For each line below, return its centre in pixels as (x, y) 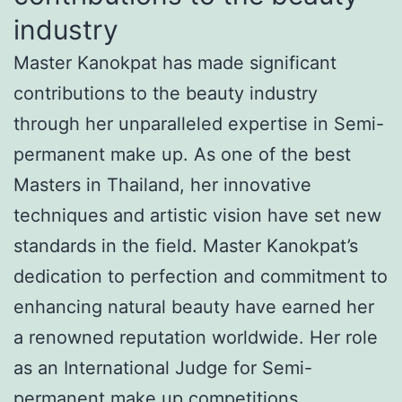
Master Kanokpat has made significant (175, 62)
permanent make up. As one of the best (182, 154)
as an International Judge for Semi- (163, 367)
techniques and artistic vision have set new (197, 215)
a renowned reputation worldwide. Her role (196, 337)
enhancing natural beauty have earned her (194, 306)
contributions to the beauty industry (166, 93)
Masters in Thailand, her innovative (162, 184)
